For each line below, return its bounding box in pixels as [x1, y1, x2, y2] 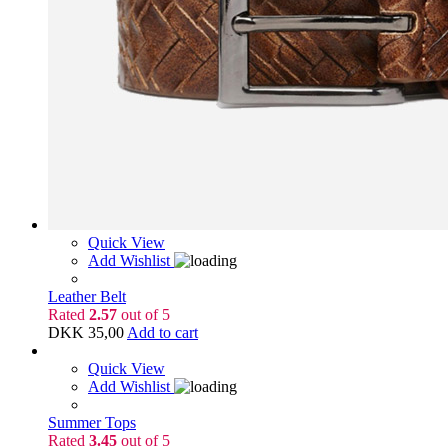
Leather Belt [48, 287, 126, 305]
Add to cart [127, 323, 198, 341]
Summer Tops [48, 413, 136, 431]
